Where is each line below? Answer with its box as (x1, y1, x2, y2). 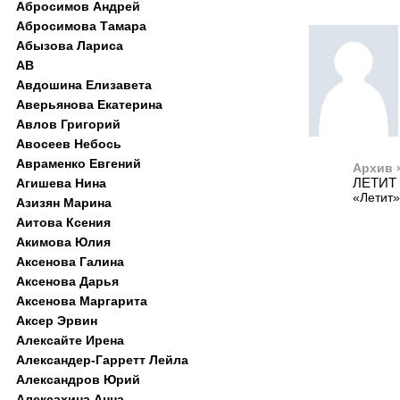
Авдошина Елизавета (16, 78, 152, 92)
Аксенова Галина (16, 254, 124, 269)
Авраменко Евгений (16, 156, 141, 171)
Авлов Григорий (16, 117, 121, 131)
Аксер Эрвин (16, 313, 97, 328)
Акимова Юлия (16, 235, 111, 249)
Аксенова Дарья (16, 274, 119, 288)
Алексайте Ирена (16, 333, 124, 347)
